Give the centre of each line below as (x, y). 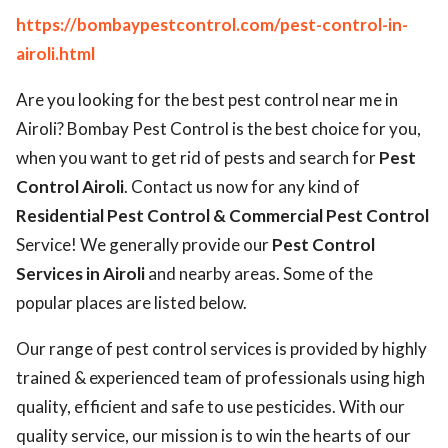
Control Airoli (70, 186)
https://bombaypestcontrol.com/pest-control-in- (212, 24)
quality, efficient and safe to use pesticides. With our (210, 406)
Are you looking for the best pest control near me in (207, 99)
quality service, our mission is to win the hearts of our (213, 435)
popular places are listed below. (131, 302)
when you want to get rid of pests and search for (197, 157)
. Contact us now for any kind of (242, 186)
